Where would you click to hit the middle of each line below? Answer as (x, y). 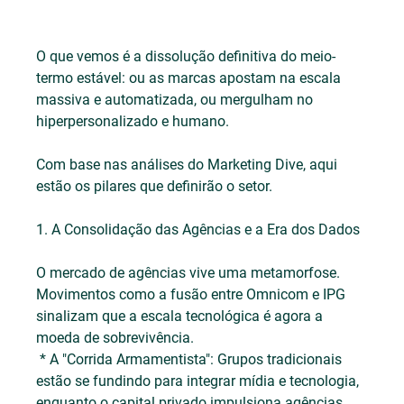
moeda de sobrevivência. (115, 337)
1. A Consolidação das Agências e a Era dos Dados (198, 229)
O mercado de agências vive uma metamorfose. (190, 272)
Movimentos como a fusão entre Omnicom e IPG (193, 294)
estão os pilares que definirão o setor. (155, 186)
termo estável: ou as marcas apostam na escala (191, 78)
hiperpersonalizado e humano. (135, 121)
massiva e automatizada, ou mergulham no (177, 99)
